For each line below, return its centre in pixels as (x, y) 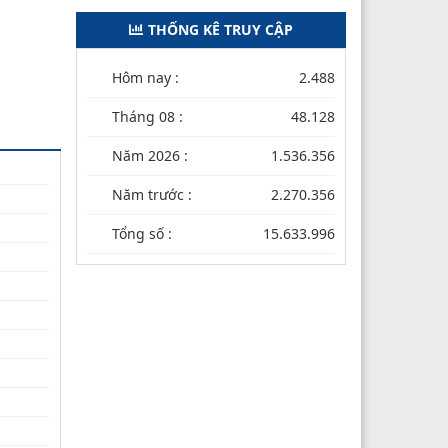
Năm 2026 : (150, 155)
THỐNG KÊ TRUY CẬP (220, 29)
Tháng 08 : (147, 116)
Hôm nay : (145, 77)
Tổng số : (142, 233)
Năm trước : (152, 194)
